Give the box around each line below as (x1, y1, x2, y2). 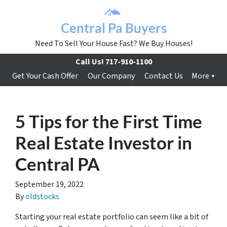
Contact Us (144, 70, 183, 82)
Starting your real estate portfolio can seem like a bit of (15, 211, 208, 222)
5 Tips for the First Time (15, 110, 202, 132)
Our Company (88, 70, 135, 82)
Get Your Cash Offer (12, 70, 78, 82)
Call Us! (75, 56, 104, 67)
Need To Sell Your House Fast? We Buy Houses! (34, 38, 193, 49)
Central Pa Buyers (60, 20, 167, 35)
